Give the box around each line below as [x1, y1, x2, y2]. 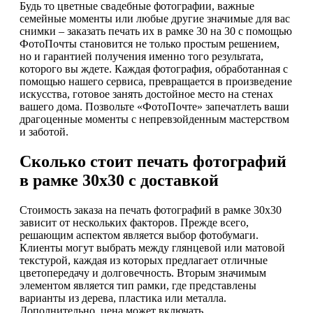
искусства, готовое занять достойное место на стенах [20, 88, 273, 101]
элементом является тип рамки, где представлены [20, 279, 256, 291]
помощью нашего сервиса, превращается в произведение [20, 75, 292, 88]
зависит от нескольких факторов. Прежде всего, [20, 216, 249, 228]
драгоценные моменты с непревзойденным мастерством [20, 113, 289, 126]
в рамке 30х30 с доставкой [20, 171, 219, 190]
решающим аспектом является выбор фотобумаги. [20, 228, 259, 241]
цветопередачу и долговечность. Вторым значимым [20, 266, 266, 279]
